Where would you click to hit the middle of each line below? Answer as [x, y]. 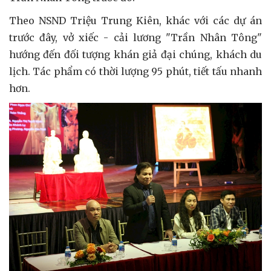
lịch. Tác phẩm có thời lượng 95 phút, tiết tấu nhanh [135, 71]
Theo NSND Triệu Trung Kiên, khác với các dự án [135, 20]
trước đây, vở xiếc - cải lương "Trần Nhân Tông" [135, 37]
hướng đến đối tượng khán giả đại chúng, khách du [135, 54]
